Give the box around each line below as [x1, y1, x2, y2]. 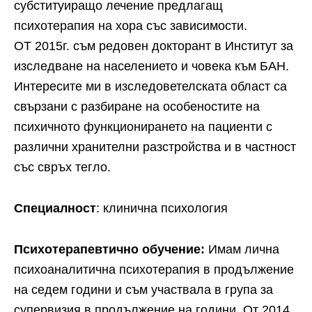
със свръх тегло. [14, 160, 111, 174]
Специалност [14, 201, 96, 215]
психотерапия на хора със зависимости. [14, 19, 247, 33]
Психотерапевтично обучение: [14, 242, 205, 256]
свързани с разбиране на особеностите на [14, 100, 260, 114]
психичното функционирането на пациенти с [14, 120, 272, 134]
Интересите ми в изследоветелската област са [14, 79, 287, 93]
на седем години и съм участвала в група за [14, 283, 273, 297]
